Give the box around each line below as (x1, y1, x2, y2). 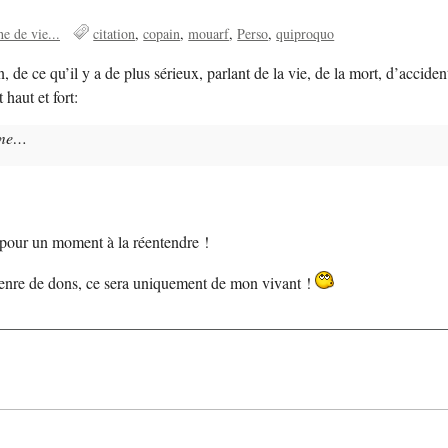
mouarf (188, 24, 230, 44)
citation (93, 24, 136, 44)
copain (143, 24, 181, 44)
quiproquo (276, 24, 335, 44)
